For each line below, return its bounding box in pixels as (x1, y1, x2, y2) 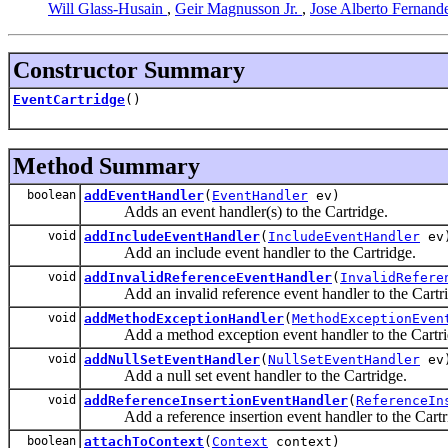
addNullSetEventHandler (84, 351, 260, 367)
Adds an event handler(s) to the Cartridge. (84, 202, 388, 220)
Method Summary (13, 152, 200, 179)
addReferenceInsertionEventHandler (84, 392, 348, 408)
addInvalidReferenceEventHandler (84, 269, 332, 285)
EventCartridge (13, 91, 125, 107)
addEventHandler (84, 187, 204, 203)
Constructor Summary (13, 56, 245, 83)
